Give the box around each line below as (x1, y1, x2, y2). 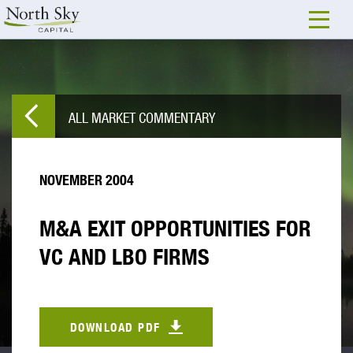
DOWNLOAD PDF (69, 319, 161, 335)
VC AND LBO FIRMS (39, 243, 210, 269)
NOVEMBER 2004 (39, 171, 134, 189)
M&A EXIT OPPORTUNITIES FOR (39, 215, 311, 241)
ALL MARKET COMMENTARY (69, 108, 216, 126)
